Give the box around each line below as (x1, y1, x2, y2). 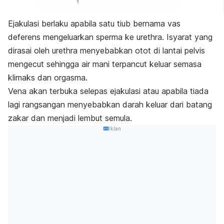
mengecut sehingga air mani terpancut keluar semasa (8, 59, 201, 69)
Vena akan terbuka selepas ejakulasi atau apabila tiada (8, 86, 208, 96)
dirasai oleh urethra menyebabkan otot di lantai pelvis (8, 45, 205, 56)
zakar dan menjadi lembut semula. (8, 113, 132, 123)
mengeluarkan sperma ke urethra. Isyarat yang (43, 32, 212, 42)
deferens (8, 32, 43, 42)
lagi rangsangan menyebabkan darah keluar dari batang (8, 99, 212, 110)
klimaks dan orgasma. (8, 72, 87, 83)
